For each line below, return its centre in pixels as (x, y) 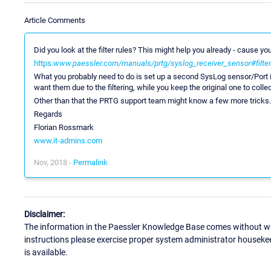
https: (44, 63)
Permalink (90, 162)
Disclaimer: (44, 214)
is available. (46, 253)
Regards (48, 114)
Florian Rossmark (64, 127)
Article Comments (55, 20)
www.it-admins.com (68, 140)
